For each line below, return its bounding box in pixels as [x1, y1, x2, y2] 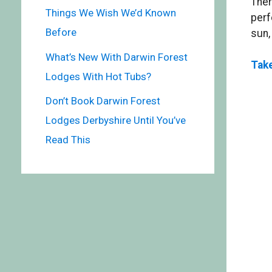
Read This [45, 134, 90, 146]
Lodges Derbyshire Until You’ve [45, 114, 186, 127]
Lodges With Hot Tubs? [45, 70, 151, 83]
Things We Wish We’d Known [45, 7, 176, 19]
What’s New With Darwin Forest [45, 50, 188, 63]
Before [45, 26, 76, 39]
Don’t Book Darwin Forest [45, 95, 160, 107]
